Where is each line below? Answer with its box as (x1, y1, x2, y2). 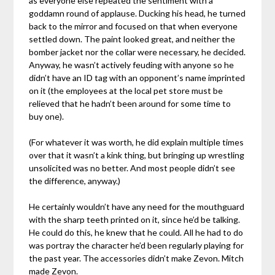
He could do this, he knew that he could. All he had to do (29, 227, 244, 238)
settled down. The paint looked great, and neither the (29, 34, 236, 45)
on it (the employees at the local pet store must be (29, 85, 223, 96)
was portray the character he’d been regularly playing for (29, 240, 244, 251)
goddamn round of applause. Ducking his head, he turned (29, 8, 246, 19)
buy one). (29, 111, 64, 122)
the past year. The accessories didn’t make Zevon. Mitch (29, 253, 244, 264)
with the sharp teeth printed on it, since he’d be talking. (29, 214, 241, 225)
